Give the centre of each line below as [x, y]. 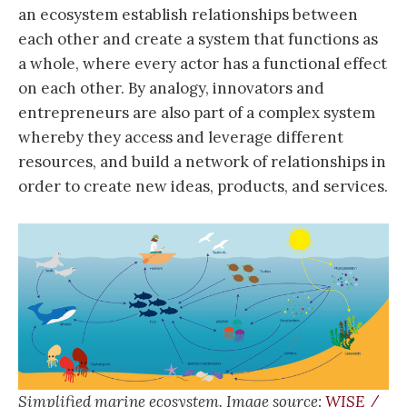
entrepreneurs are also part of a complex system [197, 112]
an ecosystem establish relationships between [188, 14]
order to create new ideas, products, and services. [203, 186]
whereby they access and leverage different [181, 137]
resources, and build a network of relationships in [202, 161]
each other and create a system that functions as [198, 39]
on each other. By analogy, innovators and [171, 88]
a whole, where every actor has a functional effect [203, 63]
